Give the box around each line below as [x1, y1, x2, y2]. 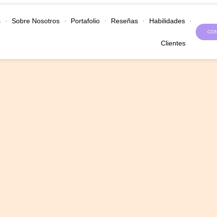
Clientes [160, 39, 186, 47]
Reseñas [110, 17, 138, 25]
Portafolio [70, 17, 100, 25]
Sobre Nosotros [11, 17, 60, 25]
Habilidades [149, 17, 185, 25]
